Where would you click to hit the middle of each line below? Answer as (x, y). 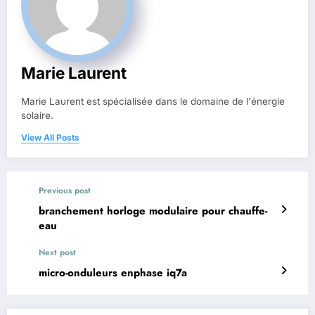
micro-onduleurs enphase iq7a (113, 272)
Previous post (65, 190)
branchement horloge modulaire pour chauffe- (153, 211)
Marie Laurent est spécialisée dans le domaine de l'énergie (153, 101)
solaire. (37, 115)
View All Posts (50, 137)
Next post (57, 252)
